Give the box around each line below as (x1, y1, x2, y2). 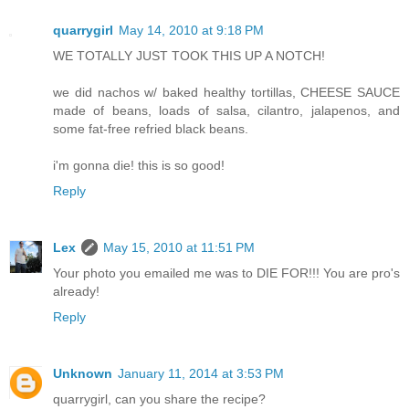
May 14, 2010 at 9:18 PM (119, 22, 264, 37)
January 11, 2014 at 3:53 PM (118, 365, 284, 381)
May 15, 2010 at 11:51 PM (103, 239, 255, 255)
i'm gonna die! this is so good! (53, 157, 225, 173)
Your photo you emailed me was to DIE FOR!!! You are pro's (53, 265, 400, 280)
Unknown (53, 365, 112, 381)
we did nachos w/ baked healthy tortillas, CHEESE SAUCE (53, 84, 400, 100)
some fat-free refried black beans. (53, 121, 248, 136)
